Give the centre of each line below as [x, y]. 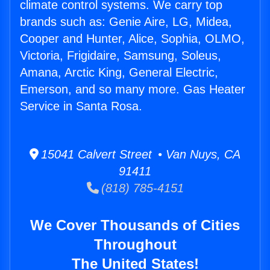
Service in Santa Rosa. [81, 106]
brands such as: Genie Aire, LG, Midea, [126, 22]
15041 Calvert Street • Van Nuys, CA [140, 155]
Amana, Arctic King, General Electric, [119, 73]
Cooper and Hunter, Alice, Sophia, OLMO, [132, 39]
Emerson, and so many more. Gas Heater [133, 89]
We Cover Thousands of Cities [135, 225]
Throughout [135, 245]
